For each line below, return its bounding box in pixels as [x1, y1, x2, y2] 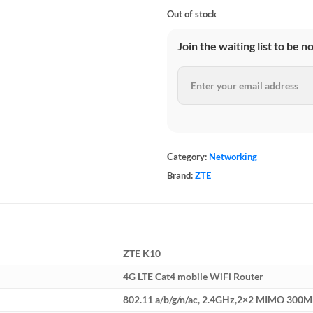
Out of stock [167, 8, 217, 20]
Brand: [167, 169, 195, 181]
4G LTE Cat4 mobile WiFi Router [123, 270, 264, 283]
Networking [209, 150, 257, 162]
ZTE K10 [123, 247, 161, 260]
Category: [167, 150, 209, 162]
